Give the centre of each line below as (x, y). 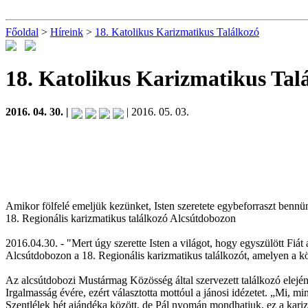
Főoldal (22, 32)
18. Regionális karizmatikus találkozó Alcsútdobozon (121, 218)
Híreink (67, 32)
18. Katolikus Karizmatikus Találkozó (177, 32)
